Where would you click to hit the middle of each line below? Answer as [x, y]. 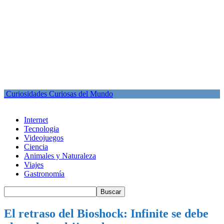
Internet [36, 120]
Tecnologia [41, 129]
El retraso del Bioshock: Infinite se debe [106, 213]
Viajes [34, 165]
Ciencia [36, 147]
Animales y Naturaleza [60, 156]
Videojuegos [44, 138]
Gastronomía [44, 174]
